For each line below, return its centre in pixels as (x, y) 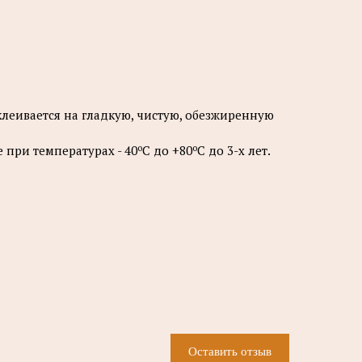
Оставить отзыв (230, 351)
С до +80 (167, 151)
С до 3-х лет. (234, 151)
